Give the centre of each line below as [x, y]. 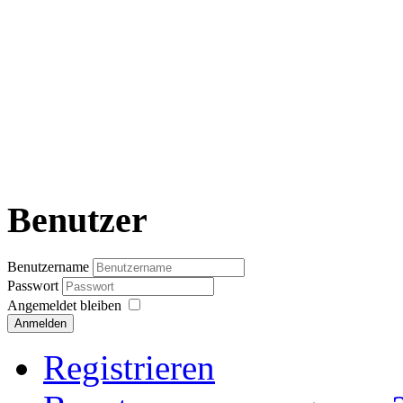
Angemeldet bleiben [64, 305]
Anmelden [40, 323]
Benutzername [48, 266]
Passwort [35, 285]
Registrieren [129, 367]
